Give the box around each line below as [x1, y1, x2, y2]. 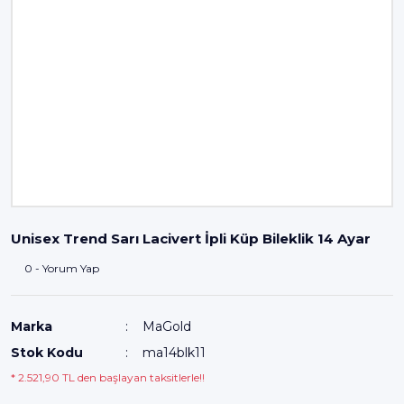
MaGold [142, 317, 192, 335]
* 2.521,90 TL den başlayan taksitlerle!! [11, 370, 205, 384]
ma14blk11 [142, 344, 207, 361]
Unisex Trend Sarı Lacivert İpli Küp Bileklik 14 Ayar [11, 229, 371, 247]
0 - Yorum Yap [24, 261, 99, 275]
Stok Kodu [11, 344, 83, 361]
